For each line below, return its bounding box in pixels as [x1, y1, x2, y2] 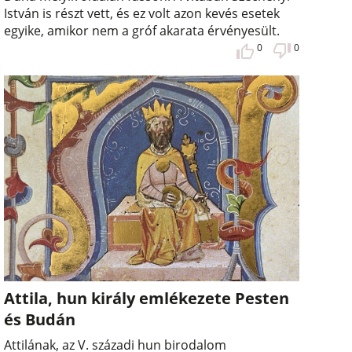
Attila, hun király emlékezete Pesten [4, 288, 290, 310]
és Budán [4, 309, 76, 331]
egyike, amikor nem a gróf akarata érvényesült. [4, 21, 280, 39]
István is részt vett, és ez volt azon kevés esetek [4, 4, 280, 22]
